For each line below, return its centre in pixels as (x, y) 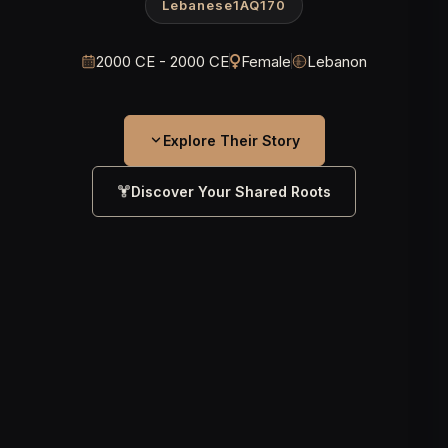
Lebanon (337, 61)
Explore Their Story (231, 140)
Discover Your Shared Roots (231, 191)
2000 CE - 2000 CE (162, 61)
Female (266, 61)
